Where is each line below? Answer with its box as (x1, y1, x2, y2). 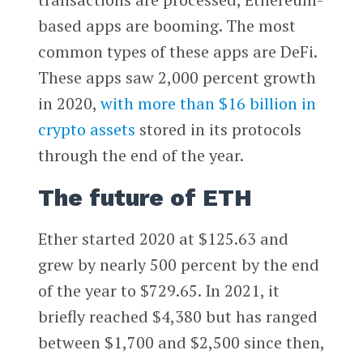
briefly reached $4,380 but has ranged (37, 305, 318, 328)
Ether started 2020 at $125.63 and (37, 228, 288, 250)
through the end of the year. (37, 144, 244, 167)
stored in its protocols (135, 118, 301, 141)
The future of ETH (37, 184, 252, 212)
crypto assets (37, 118, 135, 141)
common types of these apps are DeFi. (37, 41, 317, 63)
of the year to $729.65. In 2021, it (37, 280, 280, 302)
